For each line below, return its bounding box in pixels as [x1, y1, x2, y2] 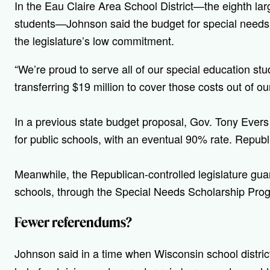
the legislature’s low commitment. [14, 33, 174, 49]
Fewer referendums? [14, 214, 132, 231]
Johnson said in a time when [14, 245, 154, 262]
